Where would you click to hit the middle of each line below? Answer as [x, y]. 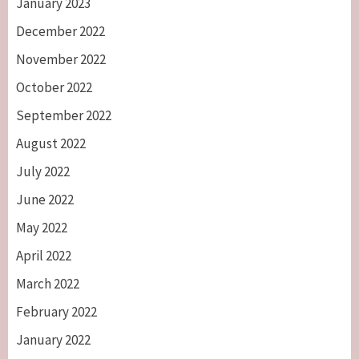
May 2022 [42, 227]
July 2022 [43, 171]
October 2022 [54, 87]
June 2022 [45, 199]
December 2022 [61, 31]
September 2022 [64, 115]
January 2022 [53, 339]
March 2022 [48, 283]
